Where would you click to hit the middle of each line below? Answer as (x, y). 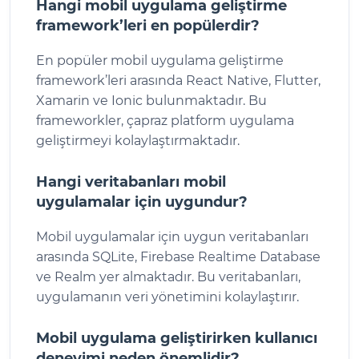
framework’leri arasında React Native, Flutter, (178, 80)
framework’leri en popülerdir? (148, 25)
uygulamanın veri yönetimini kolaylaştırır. (167, 296)
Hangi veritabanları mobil (131, 182)
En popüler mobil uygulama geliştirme (160, 60)
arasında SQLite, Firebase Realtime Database (178, 256)
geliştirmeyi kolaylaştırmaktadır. (138, 140)
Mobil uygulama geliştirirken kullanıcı (177, 338)
